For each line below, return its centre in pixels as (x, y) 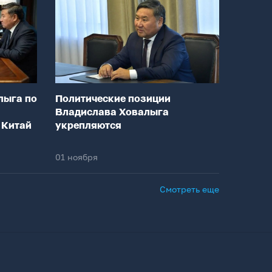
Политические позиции (113, 100)
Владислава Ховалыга (112, 113)
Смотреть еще (189, 189)
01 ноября (76, 157)
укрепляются (88, 126)
